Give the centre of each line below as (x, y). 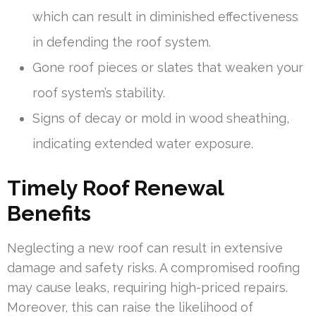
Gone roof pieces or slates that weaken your (168, 67)
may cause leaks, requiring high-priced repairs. (147, 287)
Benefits (49, 213)
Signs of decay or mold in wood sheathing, (161, 118)
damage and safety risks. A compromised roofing (153, 267)
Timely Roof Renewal (115, 188)
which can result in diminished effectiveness (165, 16)
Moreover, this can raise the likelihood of (130, 307)
